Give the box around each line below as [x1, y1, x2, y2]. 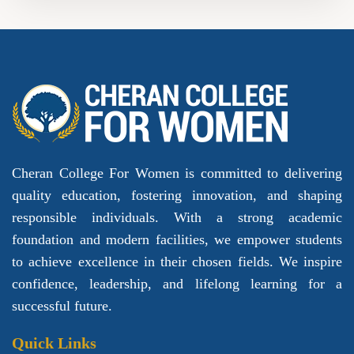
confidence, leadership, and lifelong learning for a [12, 276, 342, 292]
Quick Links [12, 334, 96, 352]
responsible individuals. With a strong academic [12, 209, 342, 226]
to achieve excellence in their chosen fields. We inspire [12, 254, 342, 270]
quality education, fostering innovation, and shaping [12, 187, 342, 204]
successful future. [12, 298, 112, 314]
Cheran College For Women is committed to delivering [12, 165, 342, 182]
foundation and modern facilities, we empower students [12, 232, 342, 248]
